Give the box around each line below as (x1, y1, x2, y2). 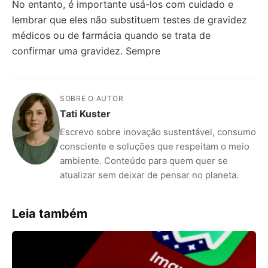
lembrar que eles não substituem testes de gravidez (12, 14, 247, 26)
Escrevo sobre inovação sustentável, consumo (60, 126, 256, 138)
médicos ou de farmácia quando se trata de (12, 29, 211, 41)
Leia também (12, 206, 87, 221)
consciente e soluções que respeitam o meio (60, 141, 249, 152)
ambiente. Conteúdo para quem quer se (60, 155, 228, 166)
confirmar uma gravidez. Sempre (12, 45, 160, 57)
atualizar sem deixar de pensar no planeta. (60, 169, 239, 181)
